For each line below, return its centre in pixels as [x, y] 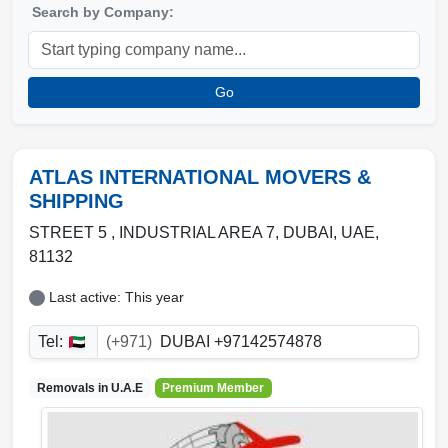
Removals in [73, 388]
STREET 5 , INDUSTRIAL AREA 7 [152, 232]
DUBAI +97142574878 [238, 341]
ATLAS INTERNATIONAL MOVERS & [200, 177]
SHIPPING [76, 201]
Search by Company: [103, 12]
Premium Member [213, 388]
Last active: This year [116, 297]
